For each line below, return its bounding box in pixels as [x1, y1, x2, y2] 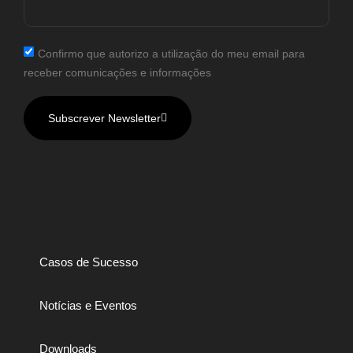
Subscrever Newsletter [48, 112, 161, 124]
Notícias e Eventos [39, 299, 137, 312]
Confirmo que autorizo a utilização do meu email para [38, 46, 305, 60]
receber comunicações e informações [24, 65, 211, 79]
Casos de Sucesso [39, 255, 138, 269]
